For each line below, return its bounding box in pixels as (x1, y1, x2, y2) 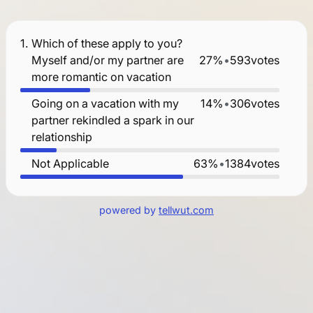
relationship (31, 129, 92, 144)
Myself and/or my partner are (31, 52, 184, 67)
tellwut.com (159, 203, 214, 216)
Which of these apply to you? (31, 36, 182, 50)
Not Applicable (31, 156, 109, 170)
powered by (99, 203, 159, 216)
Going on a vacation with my (31, 96, 179, 110)
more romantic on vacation (31, 69, 171, 84)
